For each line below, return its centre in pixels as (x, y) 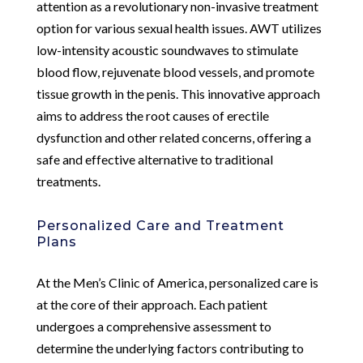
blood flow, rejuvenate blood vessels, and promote (175, 71)
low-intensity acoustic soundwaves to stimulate (167, 49)
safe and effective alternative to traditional (154, 159)
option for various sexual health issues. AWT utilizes (179, 28)
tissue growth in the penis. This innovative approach (178, 93)
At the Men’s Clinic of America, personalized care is (177, 282)
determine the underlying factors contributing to (170, 348)
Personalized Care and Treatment (160, 225)
